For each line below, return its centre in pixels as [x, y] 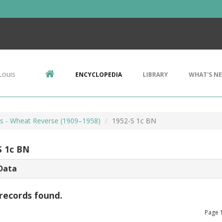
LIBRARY [155, 75]
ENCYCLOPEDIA [99, 75]
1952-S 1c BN [134, 121]
